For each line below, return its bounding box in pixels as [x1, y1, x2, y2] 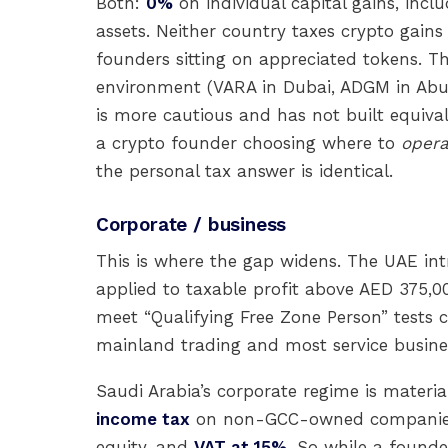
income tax [96, 409, 190, 429]
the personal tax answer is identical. [96, 161, 393, 181]
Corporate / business [96, 213, 287, 236]
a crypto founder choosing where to [96, 133, 401, 153]
